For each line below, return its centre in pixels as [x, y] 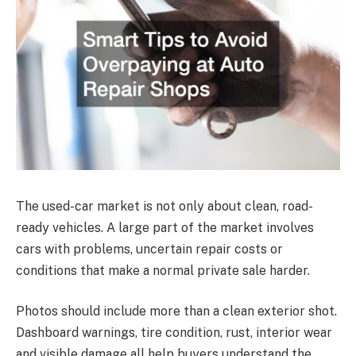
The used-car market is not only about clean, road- [164, 206]
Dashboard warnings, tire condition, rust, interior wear [174, 333]
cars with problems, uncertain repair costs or [149, 249]
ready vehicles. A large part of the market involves [165, 227]
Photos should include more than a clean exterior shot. [176, 311]
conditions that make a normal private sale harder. [163, 270]
